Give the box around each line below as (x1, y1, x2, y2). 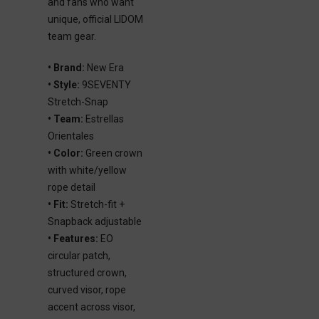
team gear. (47, 31, 96, 42)
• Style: (47, 79, 80, 90)
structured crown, (47, 267, 127, 278)
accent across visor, (47, 301, 135, 313)
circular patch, (47, 250, 110, 261)
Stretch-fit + (68, 199, 125, 210)
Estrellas (83, 113, 124, 125)
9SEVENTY (79, 79, 131, 90)
